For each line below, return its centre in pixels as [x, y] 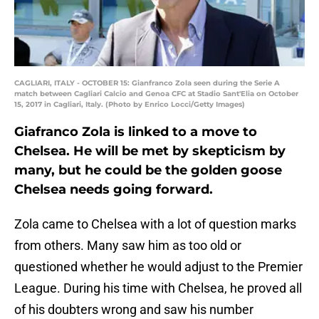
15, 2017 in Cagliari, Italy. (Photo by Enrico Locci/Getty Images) [130, 105]
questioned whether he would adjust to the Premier [158, 267]
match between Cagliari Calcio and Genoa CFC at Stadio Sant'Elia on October [156, 94]
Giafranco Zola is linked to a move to [136, 132]
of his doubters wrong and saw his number [134, 310]
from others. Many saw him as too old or [128, 246]
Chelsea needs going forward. [114, 190]
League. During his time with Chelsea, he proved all [158, 288]
